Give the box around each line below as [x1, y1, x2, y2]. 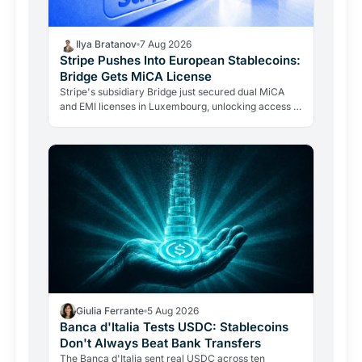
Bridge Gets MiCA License [60, 68, 212, 84]
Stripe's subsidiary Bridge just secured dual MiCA [60, 85, 284, 98]
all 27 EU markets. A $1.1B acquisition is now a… [60, 114, 276, 127]
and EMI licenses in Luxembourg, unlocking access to [60, 99, 302, 112]
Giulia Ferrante [76, 305, 144, 318]
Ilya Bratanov [76, 37, 137, 50]
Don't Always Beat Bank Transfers [60, 335, 261, 351]
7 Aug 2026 [140, 37, 192, 50]
